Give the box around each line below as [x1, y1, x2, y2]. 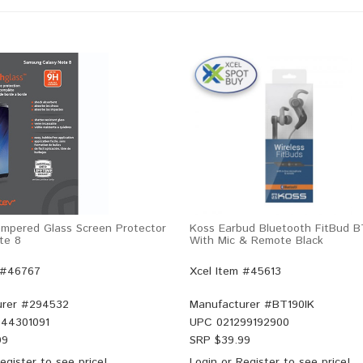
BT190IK [272, 297, 314, 313]
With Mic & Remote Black [190, 233, 323, 249]
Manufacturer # [190, 297, 272, 313]
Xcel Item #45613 [190, 263, 281, 280]
